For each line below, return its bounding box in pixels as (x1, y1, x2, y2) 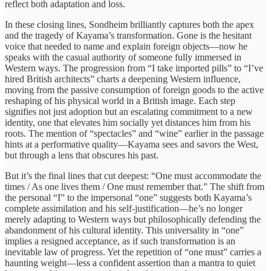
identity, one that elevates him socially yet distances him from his (5, 117, 250, 128)
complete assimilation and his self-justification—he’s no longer (5, 203, 243, 214)
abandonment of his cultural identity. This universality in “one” (5, 224, 244, 235)
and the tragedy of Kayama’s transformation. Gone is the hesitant (5, 30, 252, 41)
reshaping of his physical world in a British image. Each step (5, 95, 235, 106)
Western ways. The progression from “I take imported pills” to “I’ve (5, 62, 263, 73)
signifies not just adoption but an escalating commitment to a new (5, 106, 253, 117)
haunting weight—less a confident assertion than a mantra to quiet (5, 257, 255, 268)
